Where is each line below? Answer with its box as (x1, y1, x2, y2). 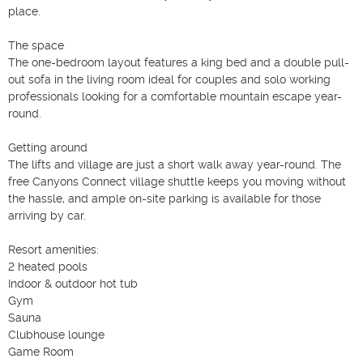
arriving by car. (8, 208, 86, 222)
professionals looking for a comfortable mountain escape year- (8, 89, 342, 103)
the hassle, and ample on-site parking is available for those (8, 191, 321, 205)
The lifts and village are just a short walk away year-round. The (8, 157, 341, 171)
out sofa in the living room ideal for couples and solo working (8, 72, 331, 86)
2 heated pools (8, 259, 88, 273)
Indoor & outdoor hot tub (8, 276, 138, 290)
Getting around (8, 140, 88, 154)
